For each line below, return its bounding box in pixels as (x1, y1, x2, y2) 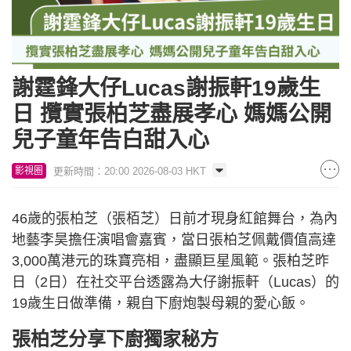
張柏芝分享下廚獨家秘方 (12, 327, 219, 349)
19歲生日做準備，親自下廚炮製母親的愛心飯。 (12, 295, 309, 311)
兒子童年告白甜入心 (12, 127, 209, 152)
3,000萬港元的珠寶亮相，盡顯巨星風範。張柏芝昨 (12, 252, 329, 269)
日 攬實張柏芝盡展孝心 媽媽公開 (12, 101, 331, 126)
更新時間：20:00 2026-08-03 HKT (53, 165, 206, 177)
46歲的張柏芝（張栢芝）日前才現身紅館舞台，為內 (12, 210, 338, 226)
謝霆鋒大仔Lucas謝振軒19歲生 (12, 75, 320, 100)
